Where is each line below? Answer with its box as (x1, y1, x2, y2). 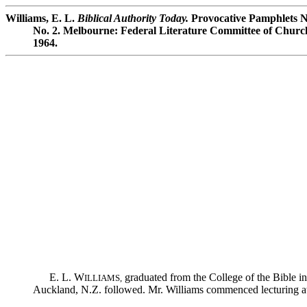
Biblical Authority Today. (77, 12, 188, 24)
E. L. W (33, 271, 84, 283)
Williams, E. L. (5, 12, 77, 24)
